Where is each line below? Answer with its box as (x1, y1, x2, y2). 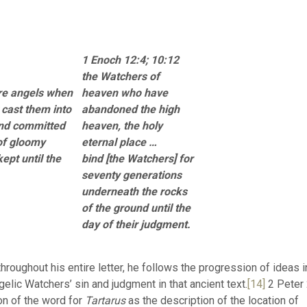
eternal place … (82, 136, 157, 149)
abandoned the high (82, 103, 180, 116)
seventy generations (82, 169, 182, 182)
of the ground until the (82, 201, 191, 214)
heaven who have (82, 86, 168, 99)
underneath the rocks (82, 185, 187, 198)
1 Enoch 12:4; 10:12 (82, 53, 179, 66)
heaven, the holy (82, 119, 162, 132)
